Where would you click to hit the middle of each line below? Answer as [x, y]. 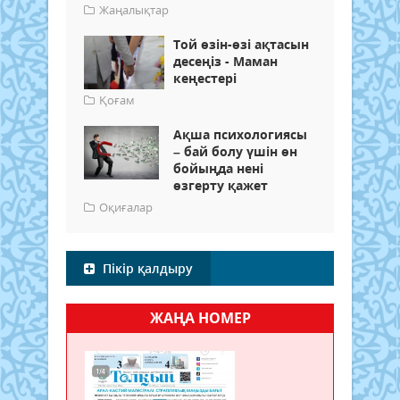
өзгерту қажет [221, 185]
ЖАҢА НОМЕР [200, 317]
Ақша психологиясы [240, 134]
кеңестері [205, 78]
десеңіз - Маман [225, 61]
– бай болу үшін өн [235, 151]
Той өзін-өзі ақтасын [241, 44]
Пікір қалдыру [146, 268]
